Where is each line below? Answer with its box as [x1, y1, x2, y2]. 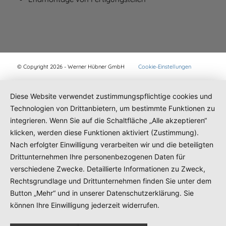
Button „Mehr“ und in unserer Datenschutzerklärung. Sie [10, 188, 194, 197]
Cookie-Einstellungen [138, 63, 191, 71]
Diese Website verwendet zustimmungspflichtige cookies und [10, 91, 212, 100]
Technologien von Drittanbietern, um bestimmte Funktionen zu [10, 103, 215, 112]
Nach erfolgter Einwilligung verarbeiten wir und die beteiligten [10, 140, 213, 149]
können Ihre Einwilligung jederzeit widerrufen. [10, 200, 159, 209]
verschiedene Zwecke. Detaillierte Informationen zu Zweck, [10, 164, 205, 173]
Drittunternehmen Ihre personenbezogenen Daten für [10, 152, 185, 161]
